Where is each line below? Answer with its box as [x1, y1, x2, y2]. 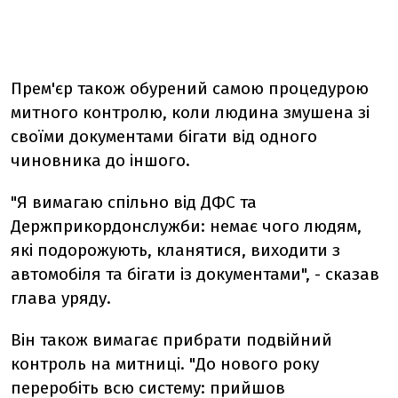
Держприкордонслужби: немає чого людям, [11, 216, 362, 236]
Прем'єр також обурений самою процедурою [11, 78, 369, 99]
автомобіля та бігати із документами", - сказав [11, 264, 379, 284]
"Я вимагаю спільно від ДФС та [11, 192, 257, 212]
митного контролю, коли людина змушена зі [11, 102, 370, 123]
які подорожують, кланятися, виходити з [11, 240, 340, 260]
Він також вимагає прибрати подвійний [11, 330, 332, 350]
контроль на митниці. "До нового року [11, 354, 319, 374]
